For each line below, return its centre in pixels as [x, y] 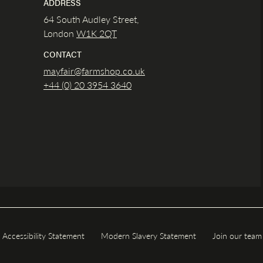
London [60, 33]
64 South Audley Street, [91, 19]
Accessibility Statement [43, 235]
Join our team [237, 235]
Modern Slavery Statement [149, 235]
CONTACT [63, 54]
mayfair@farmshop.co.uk [94, 70]
